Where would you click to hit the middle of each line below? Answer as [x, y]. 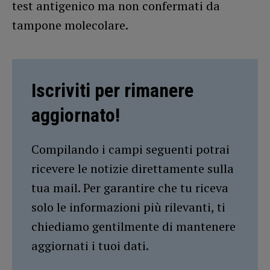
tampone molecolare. [70, 25]
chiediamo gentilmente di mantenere [133, 227]
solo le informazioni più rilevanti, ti [128, 207]
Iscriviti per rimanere [112, 91]
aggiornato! [76, 115]
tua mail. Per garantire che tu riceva [130, 188]
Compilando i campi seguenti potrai [130, 149]
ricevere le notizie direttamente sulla [133, 169]
